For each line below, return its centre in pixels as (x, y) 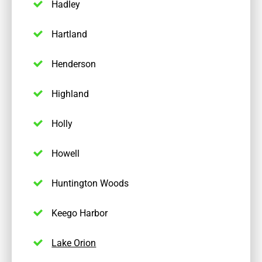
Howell (66, 153)
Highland (70, 94)
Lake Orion (74, 243)
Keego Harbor (80, 213)
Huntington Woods (90, 183)
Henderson (74, 64)
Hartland (70, 34)
